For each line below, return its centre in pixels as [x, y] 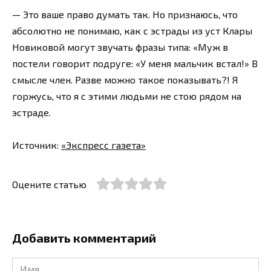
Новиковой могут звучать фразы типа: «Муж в [120, 47]
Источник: [37, 145]
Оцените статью [49, 184]
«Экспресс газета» [103, 145]
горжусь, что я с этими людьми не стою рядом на [127, 96]
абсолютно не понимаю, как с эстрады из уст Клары [132, 31]
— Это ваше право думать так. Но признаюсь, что [125, 15]
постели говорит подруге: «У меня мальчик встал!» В [135, 64]
